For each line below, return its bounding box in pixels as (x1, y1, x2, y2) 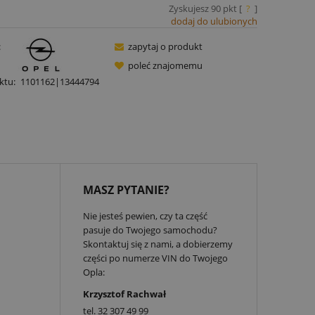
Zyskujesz (168, 1, 211, 15)
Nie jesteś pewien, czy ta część (83, 209, 208, 222)
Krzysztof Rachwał (83, 287, 167, 300)
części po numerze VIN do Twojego (83, 251, 229, 264)
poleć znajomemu (128, 58, 203, 72)
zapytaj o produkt (128, 39, 203, 53)
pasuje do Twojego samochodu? (83, 223, 218, 236)
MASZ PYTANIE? (83, 181, 170, 198)
